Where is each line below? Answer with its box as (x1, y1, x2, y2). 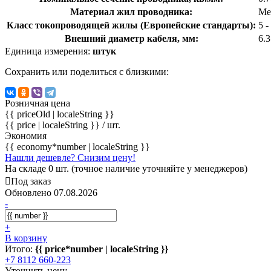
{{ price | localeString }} (5, 119, 102, 130)
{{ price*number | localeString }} (35, 243, 168, 254)
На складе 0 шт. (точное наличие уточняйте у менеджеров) (5, 163, 247, 174)
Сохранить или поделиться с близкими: (5, 66, 169, 77)
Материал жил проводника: (70, 6, 192, 17)
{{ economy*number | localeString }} (5, 141, 150, 152)
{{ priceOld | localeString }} (5, 108, 114, 119)
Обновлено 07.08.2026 (5, 187, 97, 198)
